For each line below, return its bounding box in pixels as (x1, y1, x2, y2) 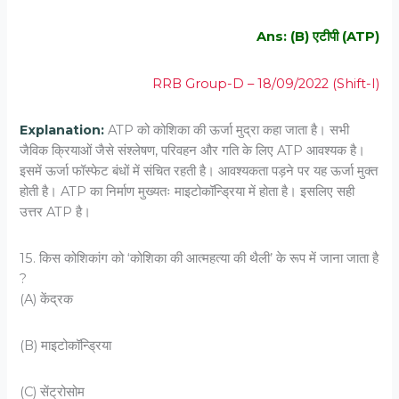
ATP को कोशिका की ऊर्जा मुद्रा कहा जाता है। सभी (104, 121, 350, 138)
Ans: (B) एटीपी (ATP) (256, 28, 379, 45)
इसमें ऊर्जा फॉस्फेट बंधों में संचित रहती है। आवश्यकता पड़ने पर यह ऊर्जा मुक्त (20, 162, 379, 179)
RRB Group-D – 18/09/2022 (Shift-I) (151, 75, 379, 92)
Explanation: (20, 121, 105, 138)
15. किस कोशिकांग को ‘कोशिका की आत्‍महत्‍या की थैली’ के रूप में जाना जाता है (20, 249, 379, 266)
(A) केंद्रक (20, 290, 74, 307)
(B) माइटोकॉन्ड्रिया (20, 338, 112, 354)
